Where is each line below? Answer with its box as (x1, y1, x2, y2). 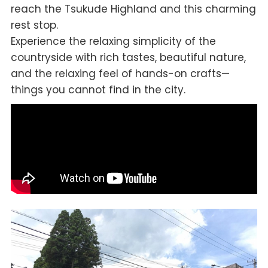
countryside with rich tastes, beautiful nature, (10, 50, 246, 65)
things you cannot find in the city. (10, 83, 185, 98)
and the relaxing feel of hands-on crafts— (10, 66, 230, 81)
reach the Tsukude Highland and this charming (10, 2, 256, 17)
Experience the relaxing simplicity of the (10, 34, 216, 49)
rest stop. (10, 18, 58, 33)
